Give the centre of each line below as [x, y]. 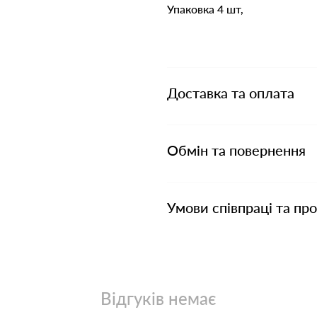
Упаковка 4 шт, [205, 9]
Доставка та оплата [231, 93]
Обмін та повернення [236, 150]
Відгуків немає [158, 298]
